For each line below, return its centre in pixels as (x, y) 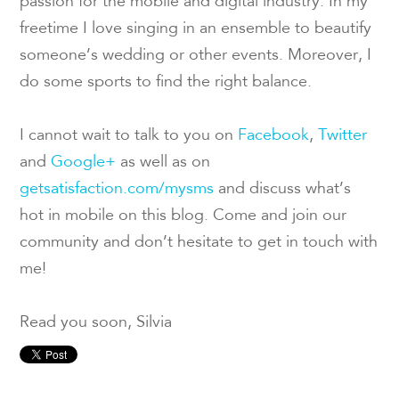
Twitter (343, 136)
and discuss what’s (283, 189)
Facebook (274, 136)
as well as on (163, 163)
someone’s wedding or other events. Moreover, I (196, 56)
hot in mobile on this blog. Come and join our (183, 216)
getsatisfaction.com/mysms (117, 189)
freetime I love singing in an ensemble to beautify (196, 29)
